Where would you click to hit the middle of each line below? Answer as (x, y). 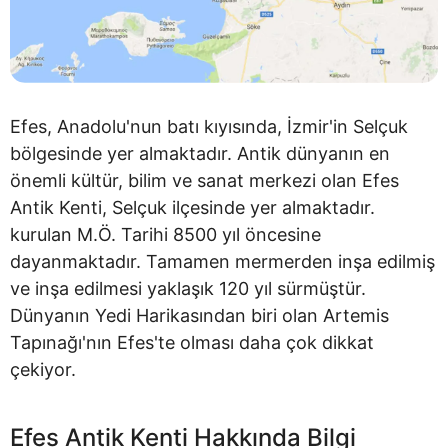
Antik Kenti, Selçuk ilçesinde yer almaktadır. (192, 207)
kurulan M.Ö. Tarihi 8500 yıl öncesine (165, 234)
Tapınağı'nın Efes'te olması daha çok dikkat (192, 342)
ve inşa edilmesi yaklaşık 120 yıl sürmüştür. (188, 288)
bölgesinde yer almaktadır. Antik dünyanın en (200, 153)
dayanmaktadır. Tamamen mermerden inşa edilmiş (222, 261)
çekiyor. (43, 369)
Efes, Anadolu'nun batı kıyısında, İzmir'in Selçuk (209, 126)
